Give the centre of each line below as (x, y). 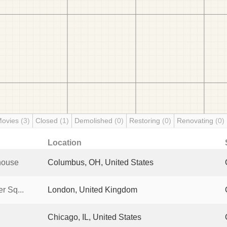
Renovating (196, 121)
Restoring (146, 121)
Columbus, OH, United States (101, 162)
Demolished (94, 121)
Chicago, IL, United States (94, 217)
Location (65, 143)
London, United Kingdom (92, 190)
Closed (48, 121)
